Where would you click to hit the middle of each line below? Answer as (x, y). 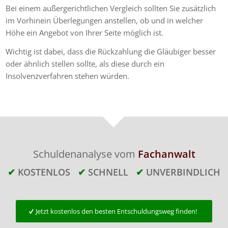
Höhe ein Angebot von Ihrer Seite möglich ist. (86, 33)
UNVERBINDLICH (183, 172)
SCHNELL (112, 172)
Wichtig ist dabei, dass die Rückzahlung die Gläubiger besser (111, 51)
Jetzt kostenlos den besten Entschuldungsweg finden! (116, 211)
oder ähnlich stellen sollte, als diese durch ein (85, 63)
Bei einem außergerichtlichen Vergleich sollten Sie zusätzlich (111, 8)
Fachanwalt (166, 154)
